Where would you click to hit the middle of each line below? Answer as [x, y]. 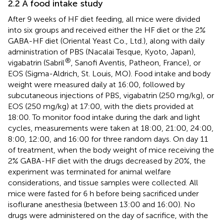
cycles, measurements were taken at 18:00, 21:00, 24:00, [111, 128]
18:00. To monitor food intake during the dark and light [104, 117]
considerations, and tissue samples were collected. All [103, 182]
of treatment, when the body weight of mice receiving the [111, 150]
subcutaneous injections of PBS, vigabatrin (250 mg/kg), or [111, 95]
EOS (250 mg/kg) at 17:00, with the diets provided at [101, 106]
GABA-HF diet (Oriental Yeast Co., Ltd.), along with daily [106, 41]
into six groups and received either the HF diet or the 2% [107, 30]
